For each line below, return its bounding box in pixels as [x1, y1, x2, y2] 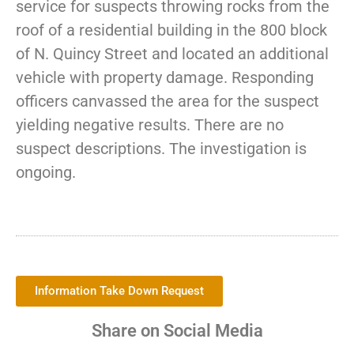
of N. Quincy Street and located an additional [16, 44, 329, 64]
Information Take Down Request [35, 283, 204, 298]
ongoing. [16, 163, 76, 183]
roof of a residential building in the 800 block [16, 21, 327, 40]
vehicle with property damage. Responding [16, 68, 314, 88]
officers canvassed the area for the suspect [16, 92, 319, 111]
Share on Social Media [91, 320, 263, 341]
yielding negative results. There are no [16, 115, 284, 135]
